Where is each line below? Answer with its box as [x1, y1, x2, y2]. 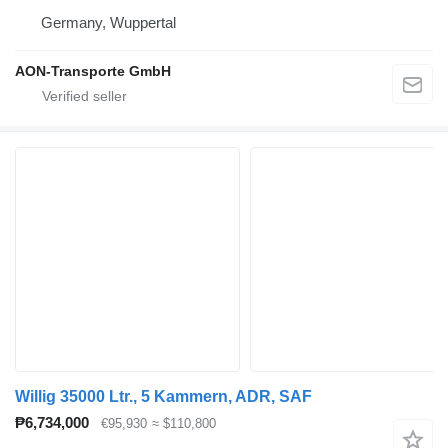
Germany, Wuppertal [41, 13, 176, 31]
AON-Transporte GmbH [15, 62, 171, 79]
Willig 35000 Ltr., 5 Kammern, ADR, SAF [15, 387, 312, 405]
